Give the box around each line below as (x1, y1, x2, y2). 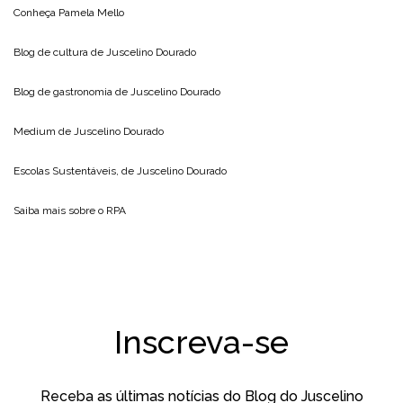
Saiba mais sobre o (13, 203, 106, 217)
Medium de (13, 124, 74, 138)
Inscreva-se (114, 322, 289, 361)
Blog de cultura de (13, 45, 106, 58)
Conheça (13, 5, 58, 19)
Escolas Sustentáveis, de (13, 164, 137, 177)
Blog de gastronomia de (13, 85, 130, 98)
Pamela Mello (58, 5, 124, 19)
